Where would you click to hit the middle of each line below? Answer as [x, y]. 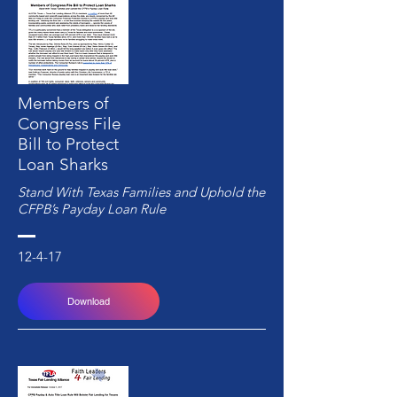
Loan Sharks [63, 164]
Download [89, 301]
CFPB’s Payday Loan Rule [92, 209]
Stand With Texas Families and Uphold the [141, 192]
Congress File [70, 124]
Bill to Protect [68, 144]
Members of [63, 103]
